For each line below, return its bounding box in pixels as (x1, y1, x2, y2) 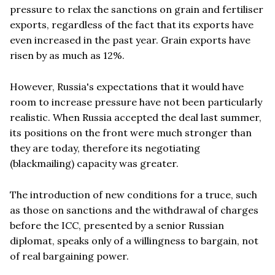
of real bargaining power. (10, 249, 129, 262)
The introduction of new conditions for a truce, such (10, 188, 257, 201)
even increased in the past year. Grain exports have (10, 33, 250, 46)
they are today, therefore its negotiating (10, 141, 200, 154)
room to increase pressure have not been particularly (10, 95, 262, 108)
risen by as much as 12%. (10, 48, 125, 61)
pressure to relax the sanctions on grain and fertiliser (10, 2, 263, 15)
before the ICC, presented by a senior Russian (10, 219, 224, 231)
